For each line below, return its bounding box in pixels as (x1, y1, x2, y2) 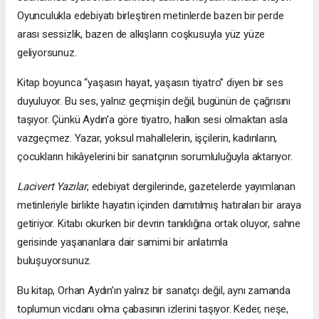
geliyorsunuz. (17, 46, 77, 59)
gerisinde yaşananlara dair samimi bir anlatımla (17, 235, 228, 249)
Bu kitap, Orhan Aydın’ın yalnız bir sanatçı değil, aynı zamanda (17, 283, 291, 297)
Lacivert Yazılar (17, 179, 87, 193)
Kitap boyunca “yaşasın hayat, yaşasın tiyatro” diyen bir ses (17, 75, 283, 89)
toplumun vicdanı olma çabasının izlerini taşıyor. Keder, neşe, (17, 302, 289, 315)
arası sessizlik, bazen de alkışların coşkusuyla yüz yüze (17, 27, 266, 41)
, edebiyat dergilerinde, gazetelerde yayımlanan (86, 179, 296, 193)
